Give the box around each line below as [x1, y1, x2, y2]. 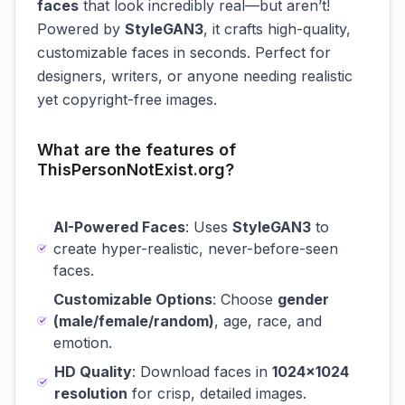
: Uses [185, 218, 233, 236]
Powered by [37, 20, 125, 38]
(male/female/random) [53, 312, 215, 330]
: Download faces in [132, 363, 273, 381]
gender [278, 290, 330, 308]
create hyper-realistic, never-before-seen [53, 240, 339, 258]
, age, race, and [214, 312, 323, 330]
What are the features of [37, 140, 236, 159]
